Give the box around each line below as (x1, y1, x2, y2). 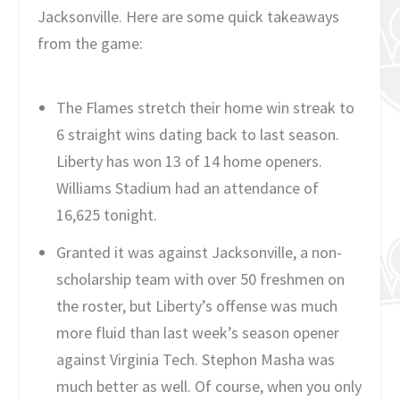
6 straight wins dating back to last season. (55, 123, 339, 145)
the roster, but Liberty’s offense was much (55, 296, 337, 317)
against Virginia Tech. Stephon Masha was (55, 349, 335, 371)
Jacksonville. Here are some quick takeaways (37, 6, 340, 28)
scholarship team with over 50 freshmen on (55, 269, 345, 290)
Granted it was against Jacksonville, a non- (55, 242, 342, 263)
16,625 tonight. (55, 204, 157, 225)
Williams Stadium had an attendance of (55, 177, 319, 198)
